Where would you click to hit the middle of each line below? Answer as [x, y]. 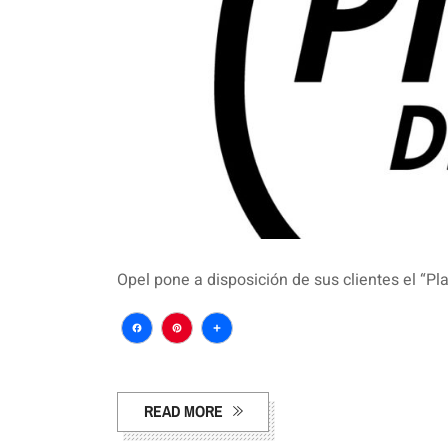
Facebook [190, 360]
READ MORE [183, 411]
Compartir [272, 360]
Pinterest [225, 360]
